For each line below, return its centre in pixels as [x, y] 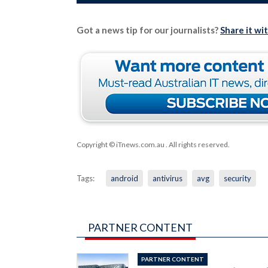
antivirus [167, 178]
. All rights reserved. [197, 144]
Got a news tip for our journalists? [148, 30]
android [124, 178]
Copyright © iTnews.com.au [120, 144]
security [237, 178]
